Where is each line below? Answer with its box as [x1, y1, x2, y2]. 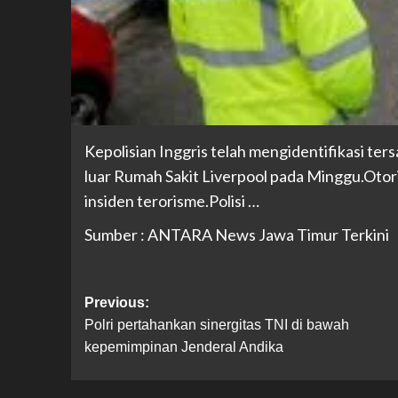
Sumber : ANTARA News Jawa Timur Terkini [84, 225, 389, 244]
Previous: [84, 295, 149, 310]
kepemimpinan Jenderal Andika [84, 339, 283, 354]
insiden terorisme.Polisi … [84, 191, 259, 211]
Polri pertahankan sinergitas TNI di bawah [84, 317, 349, 332]
